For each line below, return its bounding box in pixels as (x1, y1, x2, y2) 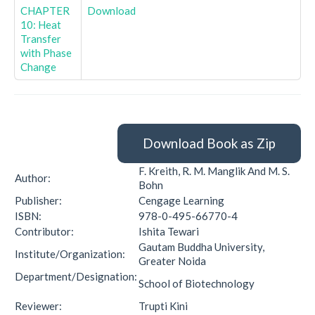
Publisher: (15, 194, 68, 207)
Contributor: (15, 225, 80, 238)
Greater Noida (139, 255, 206, 267)
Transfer (20, 32, 61, 45)
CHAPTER (20, 4, 70, 17)
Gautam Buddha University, (139, 240, 264, 253)
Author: (15, 172, 57, 184)
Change (20, 60, 56, 73)
